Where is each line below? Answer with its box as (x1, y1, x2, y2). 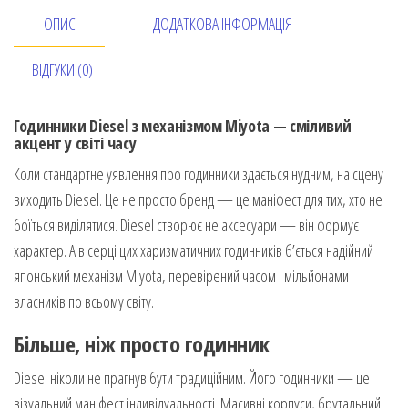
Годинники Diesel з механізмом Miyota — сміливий (14, 114, 352, 137)
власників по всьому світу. (14, 290, 154, 312)
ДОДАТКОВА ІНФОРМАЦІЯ (153, 12, 292, 35)
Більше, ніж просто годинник (14, 328, 270, 359)
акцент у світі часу (14, 131, 137, 154)
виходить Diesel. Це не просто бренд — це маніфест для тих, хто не (14, 188, 382, 210)
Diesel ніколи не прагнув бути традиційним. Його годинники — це (14, 366, 370, 389)
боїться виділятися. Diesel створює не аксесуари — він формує (14, 213, 359, 236)
